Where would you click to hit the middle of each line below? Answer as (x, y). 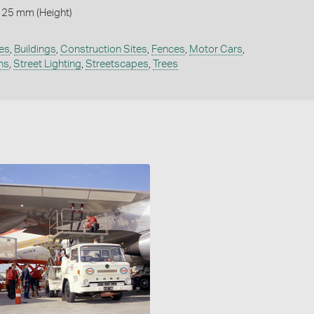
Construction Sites (103, 49)
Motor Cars (216, 49)
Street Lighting (47, 64)
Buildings (35, 49)
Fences (168, 49)
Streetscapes (117, 64)
